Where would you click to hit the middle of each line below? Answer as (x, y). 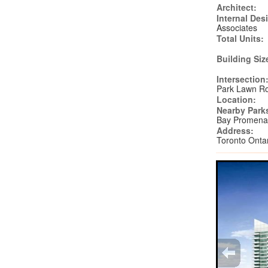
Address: (235, 130)
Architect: (237, 7)
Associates (237, 28)
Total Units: (240, 38)
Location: (237, 99)
